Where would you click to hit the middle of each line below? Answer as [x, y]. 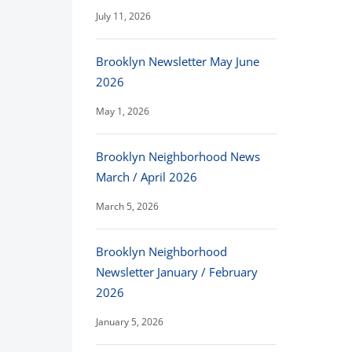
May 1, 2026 [123, 111]
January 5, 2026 [130, 322]
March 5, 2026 [127, 206]
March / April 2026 [147, 177]
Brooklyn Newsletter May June [178, 61]
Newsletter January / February [177, 272]
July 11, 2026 [123, 16]
